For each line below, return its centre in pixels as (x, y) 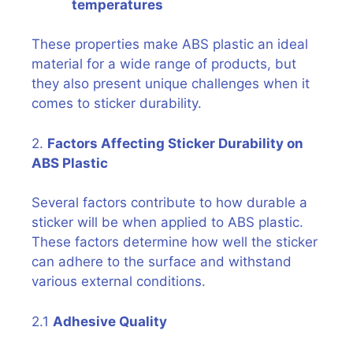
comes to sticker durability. (117, 103)
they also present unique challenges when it (171, 84)
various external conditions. (119, 281)
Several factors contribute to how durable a (169, 203)
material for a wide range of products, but (164, 64)
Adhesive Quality (110, 321)
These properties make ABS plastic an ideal (170, 44)
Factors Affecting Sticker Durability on (175, 143)
